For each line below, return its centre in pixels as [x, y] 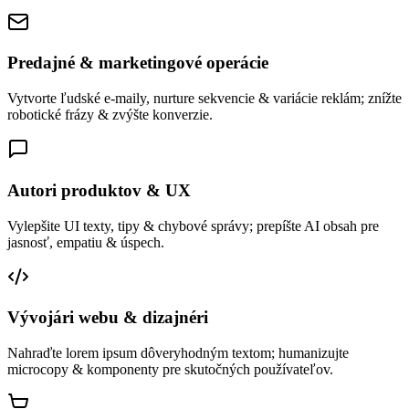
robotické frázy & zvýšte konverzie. [110, 115]
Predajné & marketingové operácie [138, 63]
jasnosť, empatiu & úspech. [86, 242]
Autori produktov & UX [99, 190]
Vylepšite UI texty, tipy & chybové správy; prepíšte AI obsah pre [193, 225]
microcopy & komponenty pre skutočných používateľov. [170, 369]
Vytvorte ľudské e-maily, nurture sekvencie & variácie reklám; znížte [204, 99]
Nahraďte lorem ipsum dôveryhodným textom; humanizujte [178, 352]
